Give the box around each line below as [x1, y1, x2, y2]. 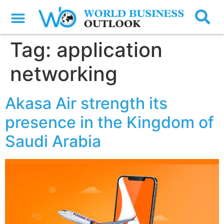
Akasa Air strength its [5, 93, 167, 113]
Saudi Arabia [5, 131, 101, 151]
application [56, 37, 162, 62]
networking [10, 61, 117, 86]
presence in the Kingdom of [5, 112, 214, 132]
